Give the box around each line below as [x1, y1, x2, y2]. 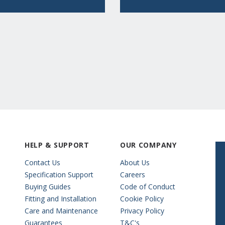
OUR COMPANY [120, 140, 177, 150]
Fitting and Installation [25, 193, 96, 203]
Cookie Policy [120, 193, 164, 203]
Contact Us [25, 157, 60, 167]
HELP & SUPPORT [25, 140, 89, 150]
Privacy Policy [120, 205, 164, 215]
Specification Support [25, 169, 93, 179]
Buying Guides [25, 181, 71, 191]
